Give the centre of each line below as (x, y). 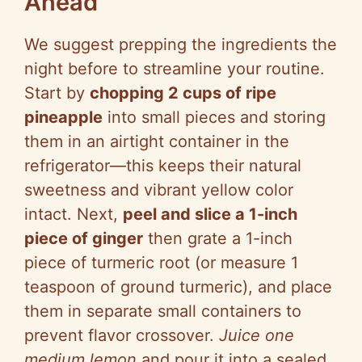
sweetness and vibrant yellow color (159, 190)
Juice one (257, 336)
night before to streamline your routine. (175, 69)
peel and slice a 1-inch (210, 215)
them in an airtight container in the (157, 142)
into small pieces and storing (214, 118)
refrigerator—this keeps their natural (163, 166)
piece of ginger (84, 239)
